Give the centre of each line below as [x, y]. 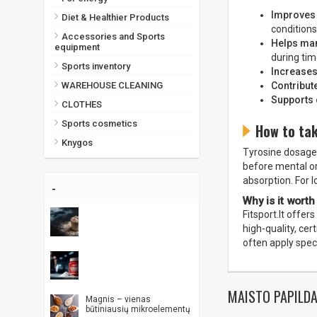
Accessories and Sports [113, 37]
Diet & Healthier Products [115, 18]
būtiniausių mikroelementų [138, 310]
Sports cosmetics [99, 124]
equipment [77, 47]
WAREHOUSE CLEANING [112, 86]
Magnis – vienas [119, 300]
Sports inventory [96, 67]
